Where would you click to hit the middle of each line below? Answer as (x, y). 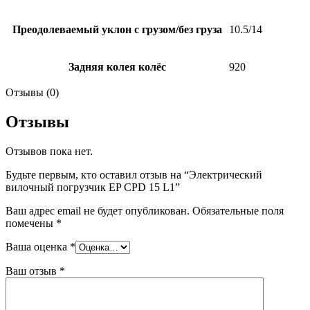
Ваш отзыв (33, 271)
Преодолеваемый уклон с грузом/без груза (117, 29)
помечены (31, 223)
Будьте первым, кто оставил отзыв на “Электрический (134, 174)
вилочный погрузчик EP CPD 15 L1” (93, 187)
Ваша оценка (38, 246)
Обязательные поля (238, 210)
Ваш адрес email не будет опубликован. (98, 210)
